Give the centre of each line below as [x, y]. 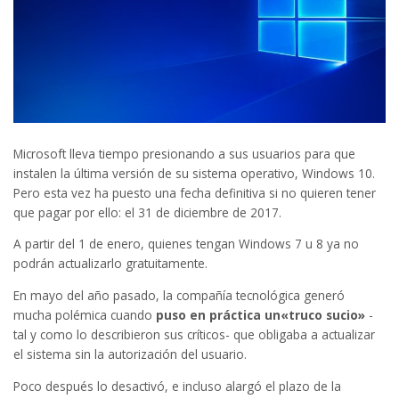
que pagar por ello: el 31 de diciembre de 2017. [147, 212]
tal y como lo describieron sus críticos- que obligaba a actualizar [194, 335]
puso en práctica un [218, 315]
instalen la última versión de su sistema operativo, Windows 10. [194, 173]
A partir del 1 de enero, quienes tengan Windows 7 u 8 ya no [186, 244]
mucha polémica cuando [85, 315]
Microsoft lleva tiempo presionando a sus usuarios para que [184, 153]
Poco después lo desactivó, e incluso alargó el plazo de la [177, 386]
